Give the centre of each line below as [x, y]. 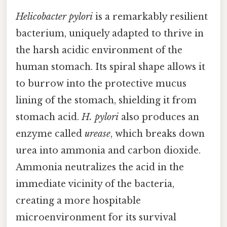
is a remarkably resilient [150, 16]
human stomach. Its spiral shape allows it [110, 67]
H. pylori [100, 117]
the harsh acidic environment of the [99, 50]
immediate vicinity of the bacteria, [95, 184]
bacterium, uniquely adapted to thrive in [110, 33]
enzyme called [50, 134]
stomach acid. [49, 117]
